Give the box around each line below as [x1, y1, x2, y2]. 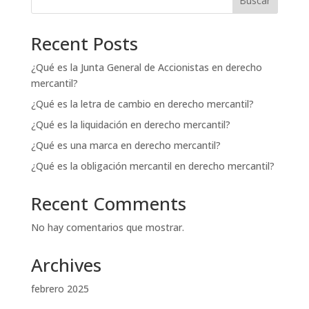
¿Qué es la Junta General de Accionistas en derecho [30, 61, 262, 74]
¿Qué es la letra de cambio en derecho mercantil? [30, 97, 254, 110]
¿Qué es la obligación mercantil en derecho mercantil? [30, 159, 275, 172]
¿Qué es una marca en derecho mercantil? [30, 139, 221, 152]
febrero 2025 [30, 282, 89, 295]
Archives [30, 252, 101, 277]
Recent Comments [30, 191, 186, 216]
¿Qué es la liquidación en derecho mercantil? [30, 118, 230, 131]
